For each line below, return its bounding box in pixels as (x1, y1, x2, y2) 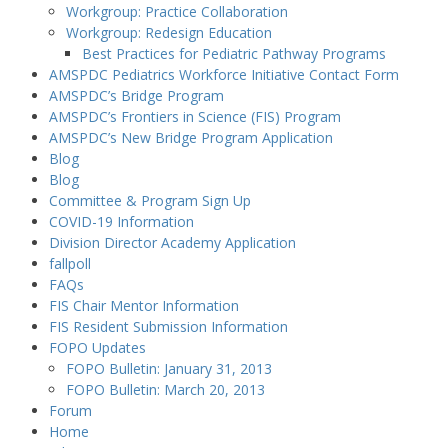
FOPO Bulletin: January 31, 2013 (65, 359, 272, 378)
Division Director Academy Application (48, 233, 296, 252)
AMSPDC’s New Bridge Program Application (48, 128, 333, 147)
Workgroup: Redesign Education (65, 23, 272, 42)
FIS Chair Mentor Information (48, 296, 239, 315)
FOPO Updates (48, 338, 146, 357)
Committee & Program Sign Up (48, 191, 251, 210)
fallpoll (48, 254, 91, 273)
